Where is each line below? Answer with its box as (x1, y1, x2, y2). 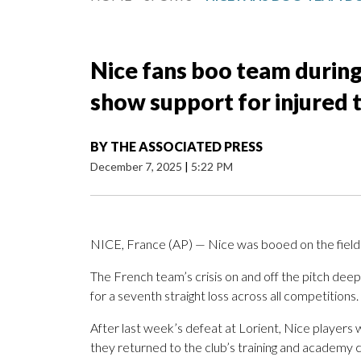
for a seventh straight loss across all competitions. (90, 288, 359, 304)
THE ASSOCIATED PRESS (110, 139, 263, 155)
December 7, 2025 (90, 160, 185, 174)
